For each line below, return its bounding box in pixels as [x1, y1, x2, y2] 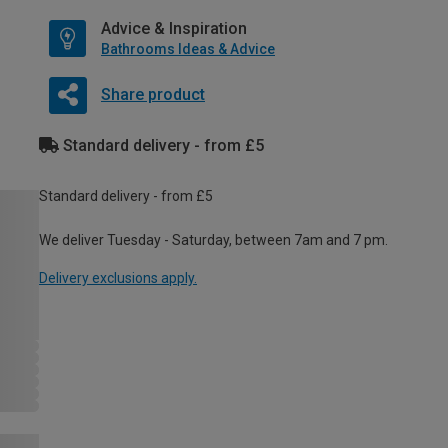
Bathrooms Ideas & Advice [101, 41, 275, 58]
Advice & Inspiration [101, 19, 247, 39]
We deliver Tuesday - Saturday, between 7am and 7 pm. [39, 232, 388, 249]
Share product [100, 85, 205, 105]
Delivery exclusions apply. [39, 270, 197, 287]
